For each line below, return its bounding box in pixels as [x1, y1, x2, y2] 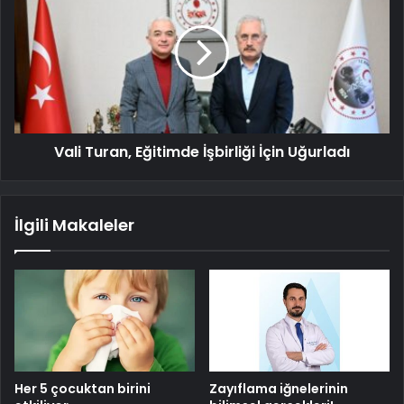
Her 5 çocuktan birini [14, 380, 151, 399]
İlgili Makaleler [14, 214, 134, 237]
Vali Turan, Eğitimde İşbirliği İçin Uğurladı [54, 142, 350, 163]
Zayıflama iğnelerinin [209, 380, 348, 399]
